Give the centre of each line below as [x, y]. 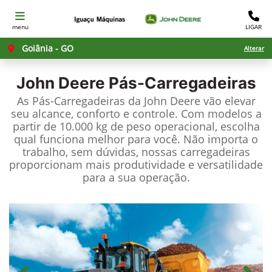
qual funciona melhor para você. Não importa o [136, 139]
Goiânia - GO [46, 48]
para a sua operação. [136, 177]
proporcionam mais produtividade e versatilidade [136, 165]
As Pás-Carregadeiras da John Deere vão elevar [136, 101]
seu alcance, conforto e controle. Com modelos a [136, 114]
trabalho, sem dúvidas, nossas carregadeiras [136, 152]
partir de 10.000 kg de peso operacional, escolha [136, 126]
